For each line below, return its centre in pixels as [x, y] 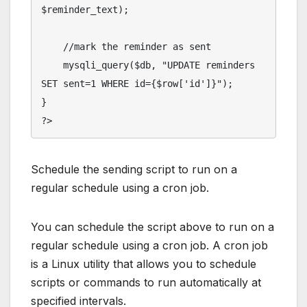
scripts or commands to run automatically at [146, 282]
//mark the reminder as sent [52, 46]
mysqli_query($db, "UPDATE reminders [52, 65]
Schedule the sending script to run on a [134, 169]
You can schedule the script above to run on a [152, 226]
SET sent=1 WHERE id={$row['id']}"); [137, 83]
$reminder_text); [85, 9]
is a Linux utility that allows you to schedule [144, 263]
